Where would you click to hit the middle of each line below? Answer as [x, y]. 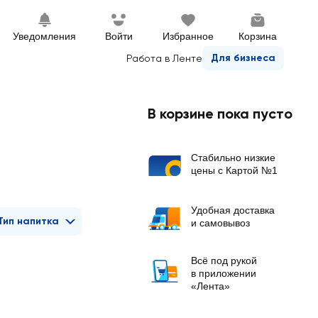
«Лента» [210, 286]
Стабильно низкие [233, 158]
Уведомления [44, 36]
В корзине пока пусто [220, 114]
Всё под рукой [224, 261]
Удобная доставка [233, 210]
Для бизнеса [243, 58]
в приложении [224, 273]
